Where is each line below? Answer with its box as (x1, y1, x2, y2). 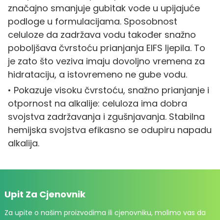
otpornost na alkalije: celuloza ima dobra (7, 97, 187, 110)
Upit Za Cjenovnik (4, 188, 85, 200)
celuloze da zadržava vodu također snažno (7, 28, 196, 41)
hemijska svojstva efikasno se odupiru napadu (7, 123, 212, 136)
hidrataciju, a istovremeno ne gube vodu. (7, 68, 187, 81)
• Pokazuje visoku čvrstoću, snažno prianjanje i (7, 83, 209, 96)
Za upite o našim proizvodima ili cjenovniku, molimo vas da (4, 208, 206, 218)
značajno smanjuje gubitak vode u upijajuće (7, 1, 200, 14)
